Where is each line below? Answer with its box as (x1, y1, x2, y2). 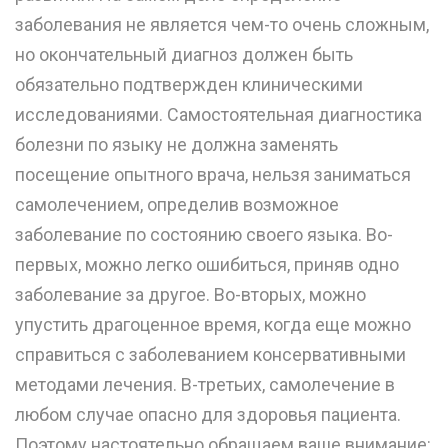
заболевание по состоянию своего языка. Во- (15, 224, 393, 246)
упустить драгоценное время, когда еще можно (15, 314, 411, 336)
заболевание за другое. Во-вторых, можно (15, 284, 366, 306)
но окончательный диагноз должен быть (15, 44, 353, 66)
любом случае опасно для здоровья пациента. (15, 404, 401, 426)
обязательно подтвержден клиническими (15, 74, 363, 96)
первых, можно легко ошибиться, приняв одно (15, 254, 399, 276)
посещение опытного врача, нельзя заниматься (15, 164, 411, 186)
